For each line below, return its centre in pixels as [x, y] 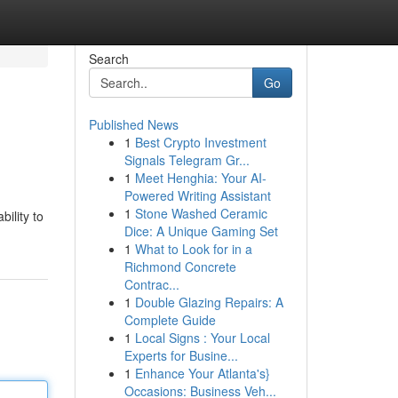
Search [108, 59]
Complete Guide [170, 320]
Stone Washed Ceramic [201, 213]
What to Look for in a [193, 249]
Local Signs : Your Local [202, 338]
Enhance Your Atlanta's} [202, 373]
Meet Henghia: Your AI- [200, 178]
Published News [133, 124]
